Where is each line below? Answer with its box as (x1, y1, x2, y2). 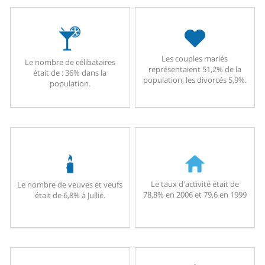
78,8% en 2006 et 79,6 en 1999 (143, 189, 247, 200)
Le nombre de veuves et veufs (17, 179, 123, 190)
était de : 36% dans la (33, 67, 107, 78)
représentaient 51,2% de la (148, 64, 241, 75)
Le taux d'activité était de (150, 178, 239, 189)
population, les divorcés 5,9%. (143, 75, 247, 86)
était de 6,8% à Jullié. (34, 189, 105, 201)
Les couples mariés (161, 53, 228, 64)
